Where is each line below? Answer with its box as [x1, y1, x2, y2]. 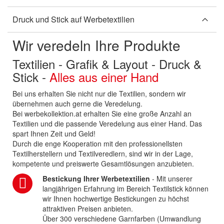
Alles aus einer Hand [49, 68, 158, 86]
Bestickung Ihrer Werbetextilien [42, 173, 150, 184]
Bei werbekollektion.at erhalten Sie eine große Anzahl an [12, 108, 191, 119]
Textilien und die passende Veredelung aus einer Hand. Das [12, 118, 202, 129]
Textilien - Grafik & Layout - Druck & [12, 55, 201, 73]
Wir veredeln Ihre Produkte [12, 35, 180, 55]
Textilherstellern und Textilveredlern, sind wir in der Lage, [12, 148, 193, 159]
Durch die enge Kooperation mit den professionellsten [12, 138, 182, 149]
